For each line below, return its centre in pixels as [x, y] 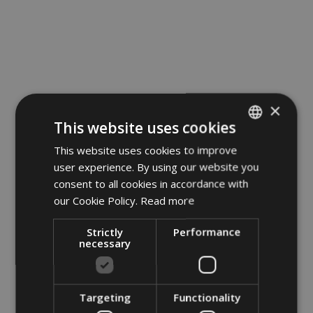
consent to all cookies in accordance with [151, 183]
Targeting [105, 297]
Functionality [207, 297]
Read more [168, 200]
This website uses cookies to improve [146, 150]
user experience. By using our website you [156, 167]
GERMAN [253, 172]
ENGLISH [253, 196]
